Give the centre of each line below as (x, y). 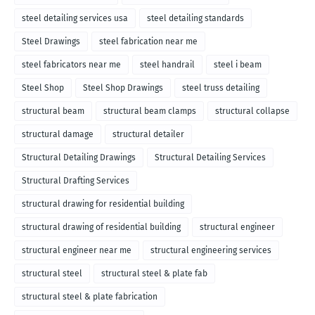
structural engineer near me (77, 251)
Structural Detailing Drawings (79, 158)
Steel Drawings (51, 42)
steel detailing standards (195, 19)
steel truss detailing (221, 88)
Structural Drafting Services (76, 181)
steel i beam (238, 65)
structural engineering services (211, 251)
